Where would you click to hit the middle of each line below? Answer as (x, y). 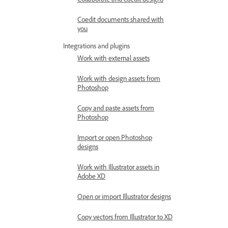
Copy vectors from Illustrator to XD (125, 217)
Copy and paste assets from (116, 108)
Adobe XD (91, 176)
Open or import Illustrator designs (124, 196)
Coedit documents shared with (121, 19)
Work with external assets (113, 58)
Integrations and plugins (96, 46)
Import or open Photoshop (115, 137)
